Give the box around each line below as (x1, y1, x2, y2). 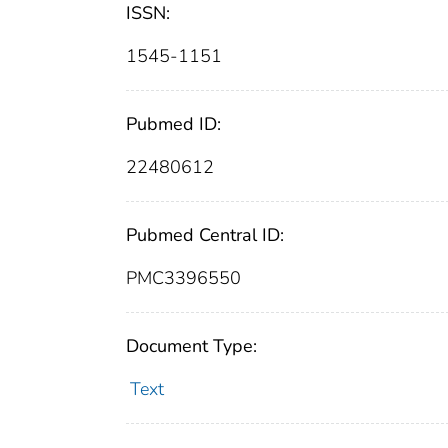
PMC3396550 (126, 266, 241, 291)
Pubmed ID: (126, 112, 221, 137)
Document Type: (126, 334, 257, 359)
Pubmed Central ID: (126, 223, 284, 248)
